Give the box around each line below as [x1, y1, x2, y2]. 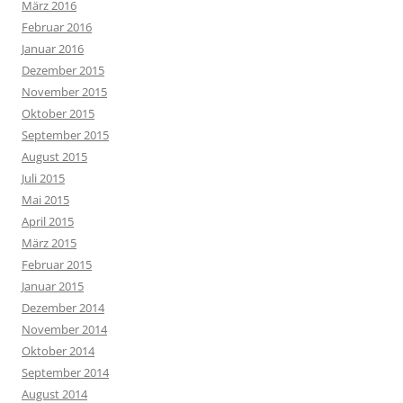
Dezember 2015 [22, 61, 104, 78]
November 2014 [22, 320, 107, 337]
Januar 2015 [22, 277, 84, 294]
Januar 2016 [22, 40, 84, 57]
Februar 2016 [22, 18, 92, 35]
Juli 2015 [22, 169, 65, 186]
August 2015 [22, 148, 87, 165]
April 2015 [22, 212, 74, 229]
